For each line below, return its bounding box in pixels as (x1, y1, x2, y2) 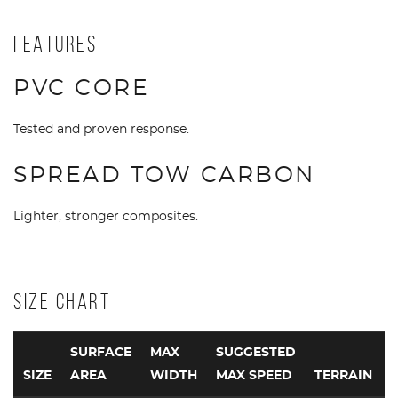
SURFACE (69, 346, 131, 360)
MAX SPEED (215, 370, 292, 383)
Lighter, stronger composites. (13, 210, 198, 223)
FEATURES (13, 31, 97, 56)
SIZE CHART (13, 290, 110, 314)
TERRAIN (314, 370, 372, 383)
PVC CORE (13, 77, 149, 100)
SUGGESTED (215, 346, 296, 360)
